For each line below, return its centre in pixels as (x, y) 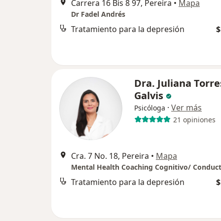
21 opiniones (194, 119)
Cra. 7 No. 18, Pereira (110, 156)
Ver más (186, 108)
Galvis (149, 95)
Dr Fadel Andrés (98, 14)
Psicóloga (150, 108)
